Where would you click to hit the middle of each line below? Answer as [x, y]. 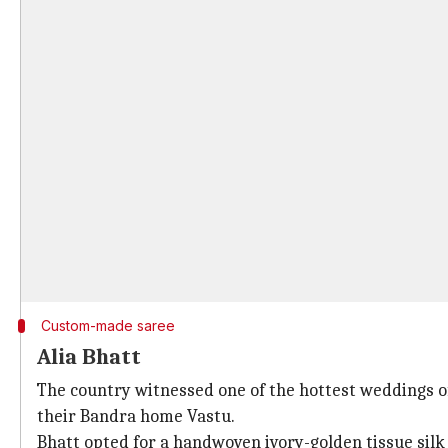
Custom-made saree [107, 325]
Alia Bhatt [89, 357]
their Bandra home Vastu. [136, 416]
